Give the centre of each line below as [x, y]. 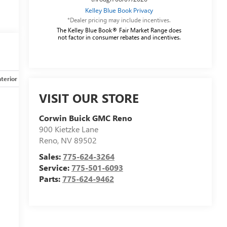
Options [123, 78]
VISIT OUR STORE [89, 98]
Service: [55, 168]
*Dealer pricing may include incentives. [119, 20]
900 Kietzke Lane [68, 129]
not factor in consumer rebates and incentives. [119, 37]
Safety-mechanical [65, 78]
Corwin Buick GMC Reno [85, 118]
